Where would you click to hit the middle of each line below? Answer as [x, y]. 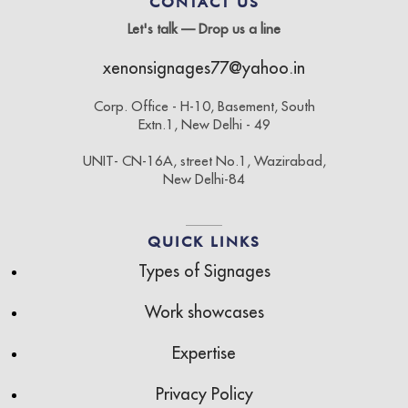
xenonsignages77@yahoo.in [204, 68]
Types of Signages [204, 271]
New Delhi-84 [204, 179]
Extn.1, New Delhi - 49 [204, 124]
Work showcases [204, 312]
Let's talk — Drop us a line [204, 29]
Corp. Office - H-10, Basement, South [204, 106]
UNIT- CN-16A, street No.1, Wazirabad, [204, 161]
